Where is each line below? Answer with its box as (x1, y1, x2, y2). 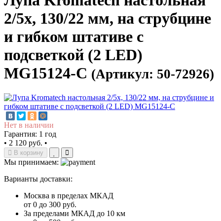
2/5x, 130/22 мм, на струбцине (4, 9, 211, 28)
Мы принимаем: (4, 158, 59, 167)
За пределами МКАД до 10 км (24, 209, 125, 218)
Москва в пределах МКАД (24, 191, 113, 200)
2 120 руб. (7, 139, 44, 147)
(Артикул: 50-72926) (91, 67, 214, 82)
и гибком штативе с (4, 28, 144, 46)
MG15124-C (4, 64, 87, 82)
